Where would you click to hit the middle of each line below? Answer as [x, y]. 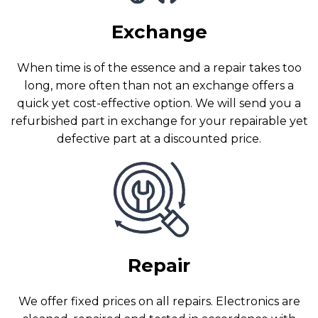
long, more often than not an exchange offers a [159, 85]
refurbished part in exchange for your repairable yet [159, 121]
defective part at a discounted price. [159, 138]
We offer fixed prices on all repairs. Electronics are [159, 301]
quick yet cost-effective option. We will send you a [159, 103]
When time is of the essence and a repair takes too [159, 67]
